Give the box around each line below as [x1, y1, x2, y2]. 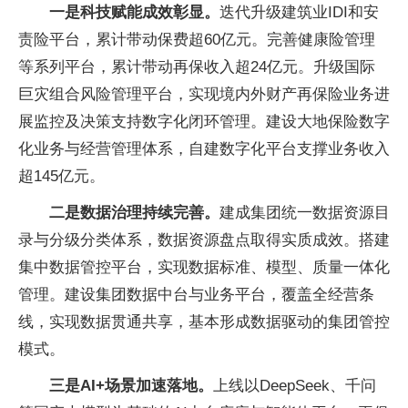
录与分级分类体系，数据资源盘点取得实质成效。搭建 [18, 231, 390, 249]
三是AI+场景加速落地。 [49, 377, 213, 394]
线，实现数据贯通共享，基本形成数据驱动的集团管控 [18, 313, 390, 331]
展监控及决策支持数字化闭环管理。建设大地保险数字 [18, 113, 390, 130]
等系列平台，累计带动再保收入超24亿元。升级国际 [18, 58, 375, 76]
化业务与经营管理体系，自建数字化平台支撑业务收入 [18, 140, 390, 158]
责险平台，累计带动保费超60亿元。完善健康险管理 [18, 31, 375, 48]
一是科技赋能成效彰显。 [49, 4, 219, 21]
